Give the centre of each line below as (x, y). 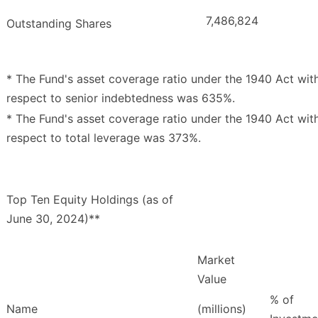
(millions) (222, 309)
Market (216, 260)
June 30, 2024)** (53, 219)
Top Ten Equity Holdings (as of (90, 200)
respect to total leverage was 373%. (104, 138)
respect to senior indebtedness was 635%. (121, 98)
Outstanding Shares (59, 24)
